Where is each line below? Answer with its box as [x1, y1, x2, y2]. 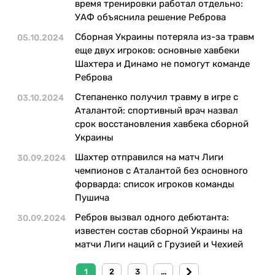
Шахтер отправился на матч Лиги [75, 151, 223, 163]
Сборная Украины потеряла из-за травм [75, 31, 254, 42]
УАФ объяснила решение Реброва [75, 11, 226, 23]
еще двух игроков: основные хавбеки [75, 44, 239, 56]
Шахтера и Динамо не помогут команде [75, 58, 250, 69]
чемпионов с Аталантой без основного [75, 165, 248, 176]
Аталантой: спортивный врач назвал [75, 104, 238, 116]
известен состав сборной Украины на [75, 225, 242, 236]
